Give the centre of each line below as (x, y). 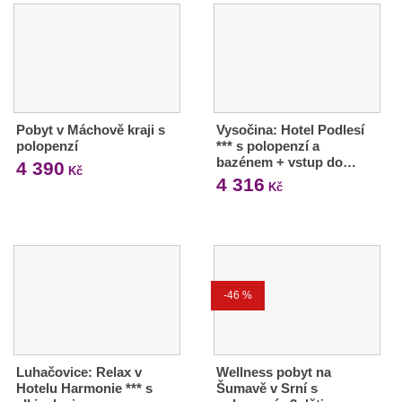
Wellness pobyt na (273, 372)
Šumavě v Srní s (267, 389)
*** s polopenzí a (267, 146)
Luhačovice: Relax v (79, 372)
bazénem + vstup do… (286, 162)
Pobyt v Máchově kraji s (91, 130)
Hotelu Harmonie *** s (84, 389)
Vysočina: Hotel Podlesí (290, 130)
